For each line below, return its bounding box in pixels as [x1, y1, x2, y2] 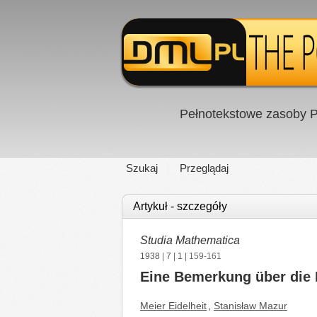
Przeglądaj [180, 162, 229, 174]
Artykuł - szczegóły [133, 200, 227, 212]
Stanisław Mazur [214, 300, 287, 311]
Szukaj [126, 162, 158, 174]
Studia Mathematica [140, 234, 240, 246]
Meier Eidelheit [140, 300, 207, 311]
